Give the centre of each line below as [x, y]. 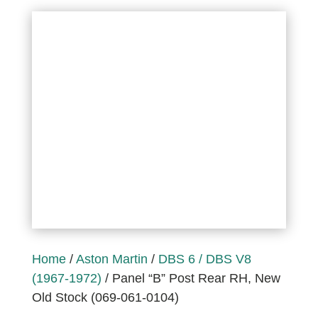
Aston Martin [111, 259]
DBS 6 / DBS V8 [204, 259]
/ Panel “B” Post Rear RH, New [191, 279]
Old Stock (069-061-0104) [105, 298]
